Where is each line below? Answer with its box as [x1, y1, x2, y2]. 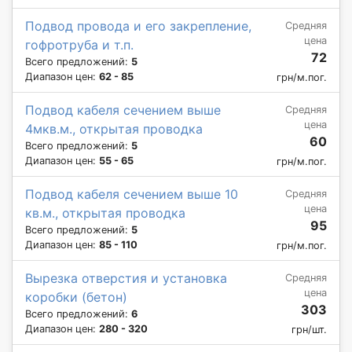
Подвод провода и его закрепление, [25, 17, 251, 34]
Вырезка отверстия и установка [25, 269, 227, 286]
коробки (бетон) [25, 288, 127, 305]
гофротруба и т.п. [25, 36, 134, 53]
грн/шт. [291, 323, 327, 335]
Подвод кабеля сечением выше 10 [25, 185, 238, 202]
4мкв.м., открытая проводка [25, 120, 203, 137]
